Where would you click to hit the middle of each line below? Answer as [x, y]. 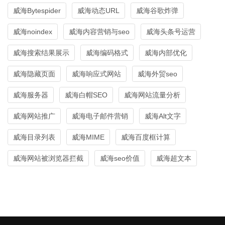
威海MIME [88, 137]
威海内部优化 [166, 52]
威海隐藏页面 [34, 74]
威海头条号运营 [171, 31]
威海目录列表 [34, 137]
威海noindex [33, 31]
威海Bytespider [37, 10]
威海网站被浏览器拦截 [48, 158]
